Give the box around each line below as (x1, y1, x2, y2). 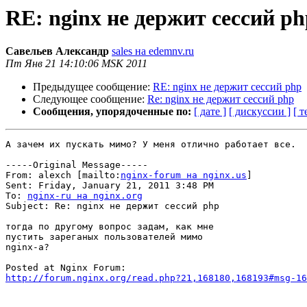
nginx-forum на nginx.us (121, 170, 247, 181)
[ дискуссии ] (229, 106, 291, 118)
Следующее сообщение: (33, 93, 147, 106)
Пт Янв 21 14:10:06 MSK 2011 (5, 58, 147, 70)
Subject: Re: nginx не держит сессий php (5, 201, 219, 212)
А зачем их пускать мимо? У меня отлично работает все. (5, 139, 302, 150)
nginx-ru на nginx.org (27, 191, 143, 201)
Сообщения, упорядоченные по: (33, 106, 191, 118)
